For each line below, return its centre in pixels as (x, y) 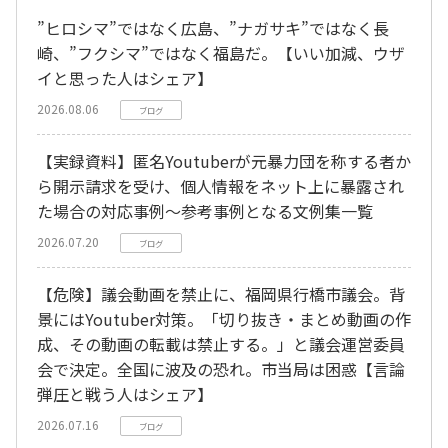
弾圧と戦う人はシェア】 (125, 393)
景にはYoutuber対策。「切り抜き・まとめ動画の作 (224, 318)
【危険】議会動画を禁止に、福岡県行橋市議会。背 (221, 293)
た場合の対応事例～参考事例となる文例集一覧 (205, 210)
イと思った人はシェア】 (125, 77)
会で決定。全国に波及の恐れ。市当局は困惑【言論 (221, 368)
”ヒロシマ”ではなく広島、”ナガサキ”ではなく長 (213, 27)
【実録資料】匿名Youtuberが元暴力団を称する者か (224, 160)
